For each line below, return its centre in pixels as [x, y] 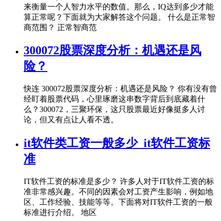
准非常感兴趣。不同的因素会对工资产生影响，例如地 [118, 192]
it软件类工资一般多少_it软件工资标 [117, 143]
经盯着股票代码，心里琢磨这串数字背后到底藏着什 [114, 99]
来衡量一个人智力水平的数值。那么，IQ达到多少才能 [119, 6]
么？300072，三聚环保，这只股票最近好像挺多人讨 [114, 110]
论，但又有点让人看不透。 [71, 120]
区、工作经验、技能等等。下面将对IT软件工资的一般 [118, 202]
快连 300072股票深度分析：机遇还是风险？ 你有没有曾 [120, 89]
